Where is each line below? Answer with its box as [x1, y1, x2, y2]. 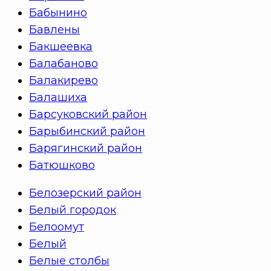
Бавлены [29, 23, 80, 37]
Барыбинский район [29, 125, 145, 139]
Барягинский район [29, 142, 142, 155]
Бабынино [29, 6, 87, 20]
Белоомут [29, 220, 84, 234]
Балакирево [29, 74, 98, 88]
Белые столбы [29, 254, 109, 268]
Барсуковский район [29, 108, 147, 122]
